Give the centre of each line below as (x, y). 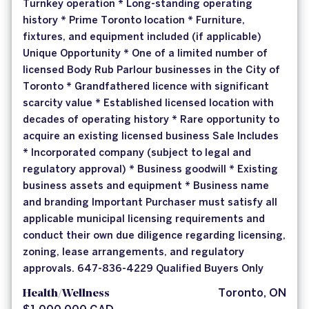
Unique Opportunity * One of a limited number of (145, 54)
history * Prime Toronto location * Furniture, (134, 21)
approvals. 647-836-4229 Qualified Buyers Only (143, 269)
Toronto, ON (252, 294)
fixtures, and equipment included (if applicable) (142, 38)
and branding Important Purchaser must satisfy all (150, 203)
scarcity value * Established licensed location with (148, 104)
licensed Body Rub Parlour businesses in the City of (151, 71)
